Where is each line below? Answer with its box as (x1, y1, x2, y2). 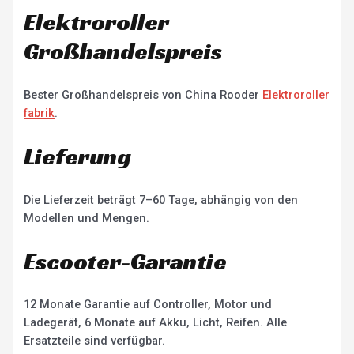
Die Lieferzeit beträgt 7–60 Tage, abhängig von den (24, 192, 299, 207)
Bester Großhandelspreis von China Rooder (24, 87, 263, 102)
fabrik (24, 105, 55, 120)
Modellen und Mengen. (24, 210, 150, 225)
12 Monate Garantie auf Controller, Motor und (24, 297, 273, 312)
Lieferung (24, 141, 132, 171)
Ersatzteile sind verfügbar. (24, 333, 166, 348)
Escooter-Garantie (24, 246, 228, 277)
